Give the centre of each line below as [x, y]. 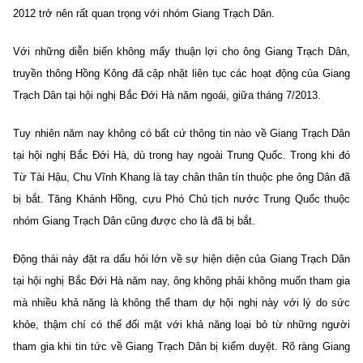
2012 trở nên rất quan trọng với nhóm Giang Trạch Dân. [144, 13]
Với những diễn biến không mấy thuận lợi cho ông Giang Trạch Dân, [181, 51]
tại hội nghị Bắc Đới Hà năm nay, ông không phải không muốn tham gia [181, 280]
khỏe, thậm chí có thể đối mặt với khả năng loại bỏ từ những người [181, 324]
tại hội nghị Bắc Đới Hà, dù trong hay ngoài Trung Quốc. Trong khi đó [181, 155]
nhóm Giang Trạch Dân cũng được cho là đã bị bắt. [134, 220]
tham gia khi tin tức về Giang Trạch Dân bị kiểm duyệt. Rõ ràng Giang [181, 346]
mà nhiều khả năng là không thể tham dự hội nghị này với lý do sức [181, 302]
